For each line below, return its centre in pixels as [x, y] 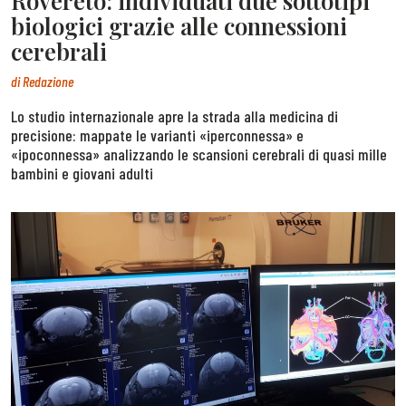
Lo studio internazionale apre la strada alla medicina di [174, 116]
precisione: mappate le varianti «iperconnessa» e [157, 135]
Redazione [48, 81]
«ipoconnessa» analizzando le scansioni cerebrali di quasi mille [199, 154]
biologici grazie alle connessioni [179, 26]
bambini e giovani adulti [82, 173]
